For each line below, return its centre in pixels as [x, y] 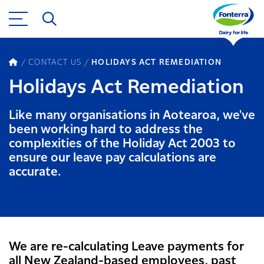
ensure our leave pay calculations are [113, 158]
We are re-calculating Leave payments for [126, 247]
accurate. [35, 172]
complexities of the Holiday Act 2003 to [122, 144]
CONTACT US [55, 62]
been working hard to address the [106, 130]
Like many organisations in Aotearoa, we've [132, 115]
